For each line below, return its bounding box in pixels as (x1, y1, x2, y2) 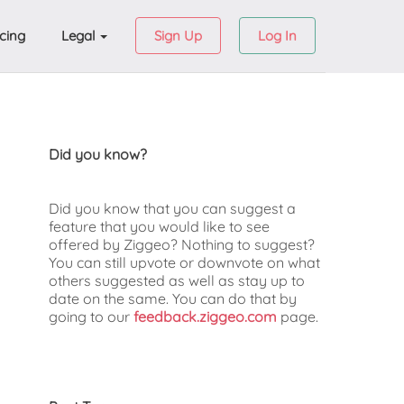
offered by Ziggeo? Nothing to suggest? (49, 235, 315, 253)
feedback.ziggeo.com (133, 308, 277, 326)
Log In (258, 27, 297, 44)
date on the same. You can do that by (49, 289, 297, 308)
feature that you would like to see (49, 217, 270, 235)
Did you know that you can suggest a (49, 199, 296, 217)
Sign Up (154, 27, 202, 44)
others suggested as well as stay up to (49, 271, 305, 289)
